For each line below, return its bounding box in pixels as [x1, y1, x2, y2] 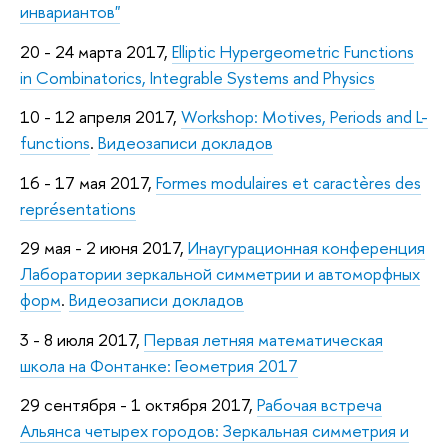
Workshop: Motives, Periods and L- [181, 105, 428, 129]
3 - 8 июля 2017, [20, 327, 144, 351]
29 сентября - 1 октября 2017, [20, 393, 257, 417]
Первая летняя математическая [144, 327, 383, 351]
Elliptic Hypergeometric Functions [172, 39, 414, 63]
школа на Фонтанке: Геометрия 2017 [20, 353, 298, 377]
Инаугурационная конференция [188, 236, 425, 260]
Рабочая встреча [257, 393, 382, 417]
